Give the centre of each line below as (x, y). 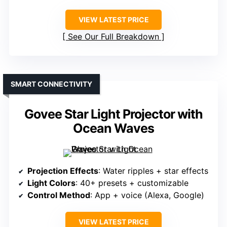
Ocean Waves (113, 128)
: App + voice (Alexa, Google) (147, 195)
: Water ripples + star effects (153, 171)
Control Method (59, 195)
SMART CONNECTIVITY (51, 84)
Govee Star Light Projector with (113, 114)
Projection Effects (63, 171)
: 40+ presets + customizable (132, 183)
